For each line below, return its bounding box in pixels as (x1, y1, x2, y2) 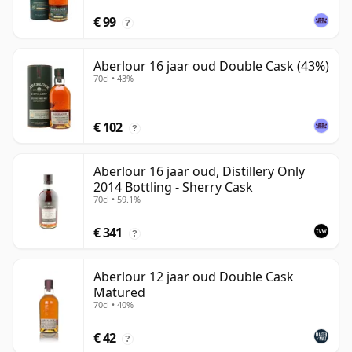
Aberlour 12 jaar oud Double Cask (93, 268, 294, 286)
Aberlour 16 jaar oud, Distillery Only (93, 163, 305, 181)
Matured (93, 284, 145, 302)
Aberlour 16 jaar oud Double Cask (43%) (93, 57, 329, 75)
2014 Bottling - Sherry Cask (93, 178, 253, 196)
